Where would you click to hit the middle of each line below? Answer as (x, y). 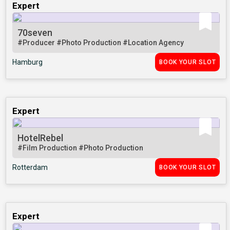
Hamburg (28, 62)
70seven (35, 33)
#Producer (37, 43)
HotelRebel (41, 138)
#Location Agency (154, 43)
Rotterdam (30, 168)
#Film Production (48, 148)
